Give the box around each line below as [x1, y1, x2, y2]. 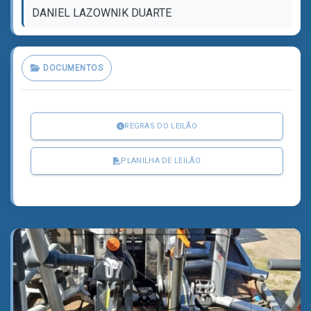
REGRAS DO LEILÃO [124, 121, 198, 131]
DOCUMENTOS [40, 63, 103, 73]
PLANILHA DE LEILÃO [121, 156, 201, 165]
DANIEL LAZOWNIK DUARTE [32, 6, 171, 19]
